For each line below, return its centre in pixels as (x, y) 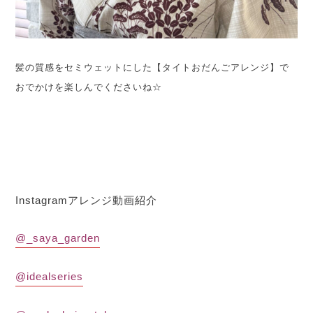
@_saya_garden (58, 238)
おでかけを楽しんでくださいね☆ (89, 87)
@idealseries (50, 276)
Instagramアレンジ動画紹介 (87, 200)
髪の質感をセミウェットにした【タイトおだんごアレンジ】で (153, 67)
